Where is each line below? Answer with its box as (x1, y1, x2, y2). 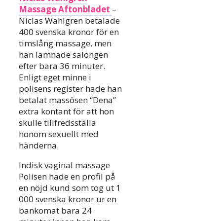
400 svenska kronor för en (19, 26, 119, 38)
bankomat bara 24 (19, 205, 92, 217)
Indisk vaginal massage (19, 159, 110, 171)
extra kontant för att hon (19, 106, 114, 117)
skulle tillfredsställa (19, 117, 96, 129)
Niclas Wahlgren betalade (19, 15, 120, 27)
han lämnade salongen (19, 49, 108, 61)
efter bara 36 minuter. (19, 60, 105, 72)
